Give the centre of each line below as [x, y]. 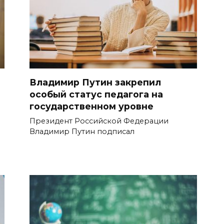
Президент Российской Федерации [99, 121]
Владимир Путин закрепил [95, 82]
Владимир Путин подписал [82, 132]
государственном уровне [91, 106]
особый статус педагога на [96, 94]
